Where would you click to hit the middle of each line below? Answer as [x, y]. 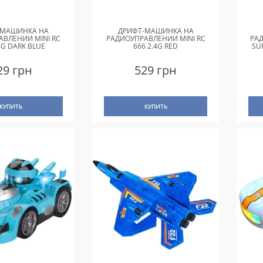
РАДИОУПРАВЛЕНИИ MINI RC [156, 39]
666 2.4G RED [156, 46]
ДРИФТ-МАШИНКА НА [156, 31]
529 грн [156, 70]
